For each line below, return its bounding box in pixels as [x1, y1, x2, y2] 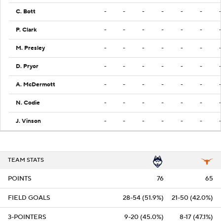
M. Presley [16, 44, 45, 52]
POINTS [8, 175, 32, 183]
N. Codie [16, 99, 40, 107]
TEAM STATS [8, 156, 44, 164]
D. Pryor [16, 63, 38, 70]
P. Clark [16, 26, 37, 34]
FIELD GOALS [8, 194, 50, 202]
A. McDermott [16, 81, 55, 88]
